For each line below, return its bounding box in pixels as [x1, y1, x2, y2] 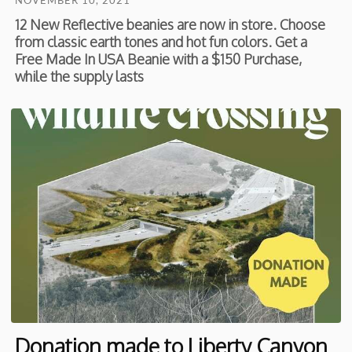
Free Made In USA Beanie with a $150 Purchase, [15, 50, 302, 68]
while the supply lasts [15, 68, 145, 86]
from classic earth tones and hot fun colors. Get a [15, 33, 308, 51]
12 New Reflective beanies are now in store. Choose [15, 16, 326, 34]
